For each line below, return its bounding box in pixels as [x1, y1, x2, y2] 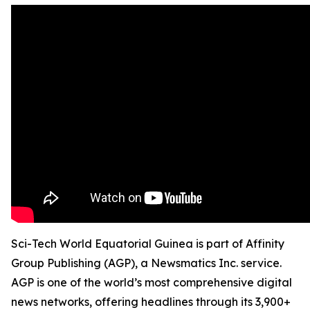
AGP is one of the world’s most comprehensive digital [11, 275, 292, 289]
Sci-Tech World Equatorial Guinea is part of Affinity [11, 237, 284, 250]
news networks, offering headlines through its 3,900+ [11, 295, 291, 309]
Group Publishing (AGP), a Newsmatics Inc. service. [11, 256, 282, 270]
